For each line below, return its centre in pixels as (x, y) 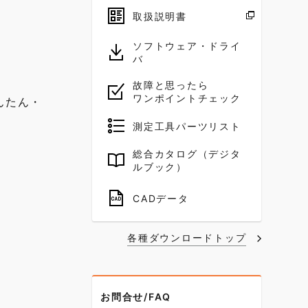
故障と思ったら (171, 85)
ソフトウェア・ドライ (187, 46)
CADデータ (161, 198)
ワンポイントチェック (187, 98)
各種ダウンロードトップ (187, 238)
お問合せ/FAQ (136, 297)
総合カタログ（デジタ (187, 154)
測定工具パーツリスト (187, 126)
